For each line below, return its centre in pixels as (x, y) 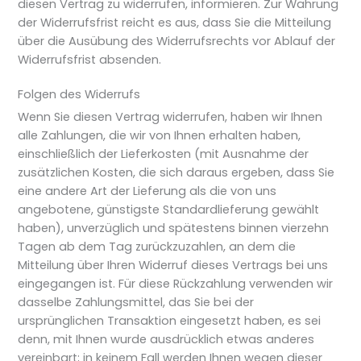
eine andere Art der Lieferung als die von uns (147, 191)
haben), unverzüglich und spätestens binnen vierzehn (174, 228)
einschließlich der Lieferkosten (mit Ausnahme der (164, 154)
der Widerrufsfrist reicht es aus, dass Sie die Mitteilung (175, 22)
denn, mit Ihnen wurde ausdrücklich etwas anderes (166, 339)
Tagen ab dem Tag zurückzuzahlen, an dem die (157, 246)
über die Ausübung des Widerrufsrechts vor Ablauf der (177, 41)
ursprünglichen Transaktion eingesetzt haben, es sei (170, 320)
